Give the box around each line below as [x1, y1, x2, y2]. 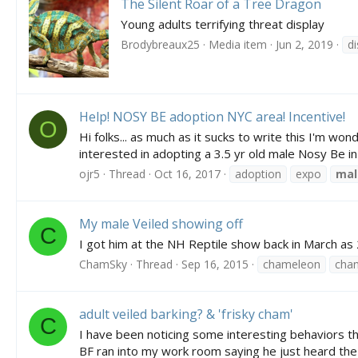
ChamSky [79, 256, 127, 272]
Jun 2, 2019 [276, 36, 333, 52]
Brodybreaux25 [121, 36, 200, 52]
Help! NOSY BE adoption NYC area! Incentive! [79, 108, 345, 126]
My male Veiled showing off [79, 215, 243, 233]
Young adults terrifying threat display [121, 16, 324, 33]
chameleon [263, 256, 320, 272]
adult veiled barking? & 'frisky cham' [79, 304, 293, 323]
